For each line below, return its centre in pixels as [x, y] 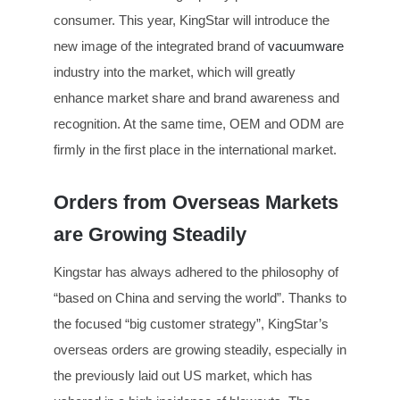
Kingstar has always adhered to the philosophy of [196, 272]
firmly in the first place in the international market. [195, 149]
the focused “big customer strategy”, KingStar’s [191, 324]
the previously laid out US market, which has [183, 376]
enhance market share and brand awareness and [196, 97]
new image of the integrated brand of [161, 46]
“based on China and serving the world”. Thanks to [200, 298]
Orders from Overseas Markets [196, 202]
